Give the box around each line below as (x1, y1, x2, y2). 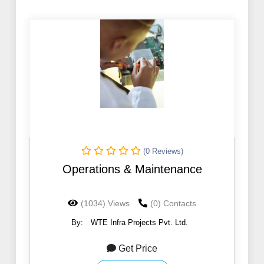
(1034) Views (81, 199, 130, 209)
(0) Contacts (150, 199, 196, 209)
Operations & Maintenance (62, 163, 202, 176)
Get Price (118, 243, 157, 254)
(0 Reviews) (143, 147, 183, 156)
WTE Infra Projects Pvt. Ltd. (90, 218, 188, 227)
